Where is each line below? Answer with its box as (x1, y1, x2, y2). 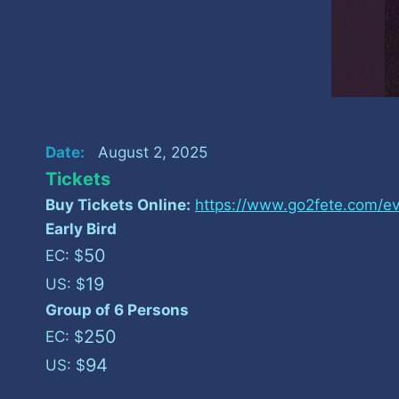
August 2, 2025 (98, 143, 208, 161)
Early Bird (45, 220, 117, 238)
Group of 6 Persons (45, 301, 189, 319)
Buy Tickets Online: (45, 196, 191, 214)
